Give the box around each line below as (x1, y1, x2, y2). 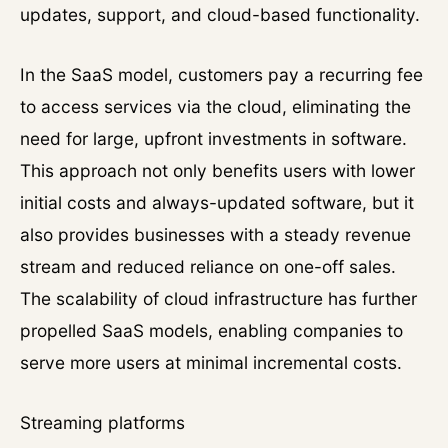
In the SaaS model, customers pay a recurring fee (20, 64, 423, 85)
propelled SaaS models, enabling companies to (20, 320, 403, 341)
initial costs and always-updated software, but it (20, 192, 414, 213)
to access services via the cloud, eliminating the (20, 96, 411, 117)
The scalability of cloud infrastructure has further (20, 288, 417, 309)
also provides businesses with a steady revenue (20, 224, 411, 245)
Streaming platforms (20, 412, 185, 433)
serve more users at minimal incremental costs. (20, 352, 402, 373)
